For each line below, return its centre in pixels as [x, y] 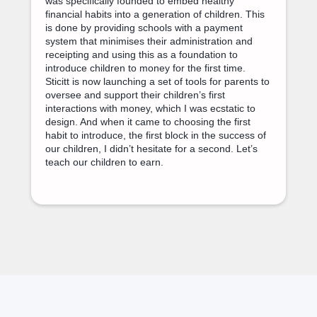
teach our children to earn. [104, 162]
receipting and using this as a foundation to [142, 54]
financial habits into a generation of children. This [155, 14]
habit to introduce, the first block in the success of [156, 135]
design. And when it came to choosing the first [148, 121]
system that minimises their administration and [149, 41]
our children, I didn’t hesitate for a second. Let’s [151, 148]
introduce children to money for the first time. [145, 68]
